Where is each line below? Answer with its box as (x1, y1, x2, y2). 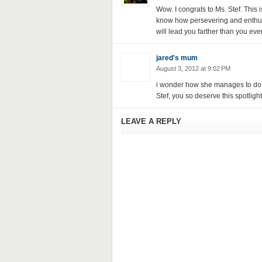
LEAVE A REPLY (120, 117, 181, 126)
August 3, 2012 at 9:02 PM (156, 65, 230, 72)
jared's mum (156, 54, 198, 62)
